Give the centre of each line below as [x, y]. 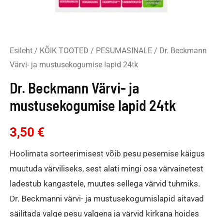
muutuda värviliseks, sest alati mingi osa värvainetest [107, 169]
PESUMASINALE [124, 50]
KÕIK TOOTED [64, 50]
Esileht [21, 50]
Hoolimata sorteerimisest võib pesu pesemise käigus [107, 154]
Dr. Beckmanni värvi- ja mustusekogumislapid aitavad [107, 199]
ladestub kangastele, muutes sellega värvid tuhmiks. [105, 184]
